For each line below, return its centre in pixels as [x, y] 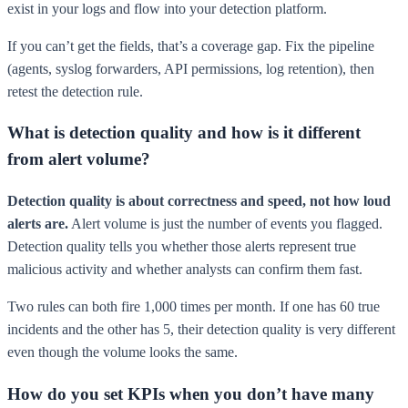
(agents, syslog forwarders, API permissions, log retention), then [191, 68]
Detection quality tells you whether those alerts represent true [182, 247]
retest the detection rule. [75, 91]
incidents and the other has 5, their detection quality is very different [201, 330]
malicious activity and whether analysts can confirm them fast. [185, 270]
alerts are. [38, 224]
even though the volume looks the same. [122, 352]
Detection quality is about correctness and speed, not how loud [199, 201]
